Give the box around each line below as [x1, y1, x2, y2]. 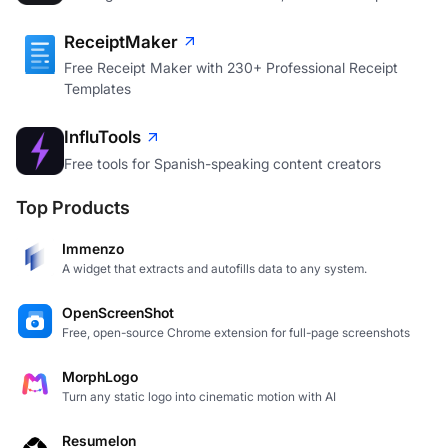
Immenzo [62, 239, 124, 257]
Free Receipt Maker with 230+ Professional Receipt [64, 59, 398, 77]
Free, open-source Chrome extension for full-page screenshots [62, 324, 410, 340]
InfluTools [64, 127, 141, 148]
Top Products [16, 196, 130, 218]
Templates [64, 80, 131, 98]
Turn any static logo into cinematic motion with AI [62, 388, 336, 404]
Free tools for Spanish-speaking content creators [64, 154, 381, 172]
